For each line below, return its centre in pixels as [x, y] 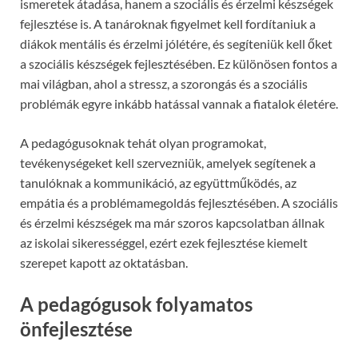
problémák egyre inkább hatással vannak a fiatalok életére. [179, 103]
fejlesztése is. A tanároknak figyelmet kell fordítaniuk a [168, 23]
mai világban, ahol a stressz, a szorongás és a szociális [164, 83]
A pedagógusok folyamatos [136, 304]
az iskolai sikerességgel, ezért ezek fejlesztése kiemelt [164, 242]
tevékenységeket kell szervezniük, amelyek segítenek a [168, 162]
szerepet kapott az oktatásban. [104, 262]
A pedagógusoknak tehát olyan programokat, [143, 142]
